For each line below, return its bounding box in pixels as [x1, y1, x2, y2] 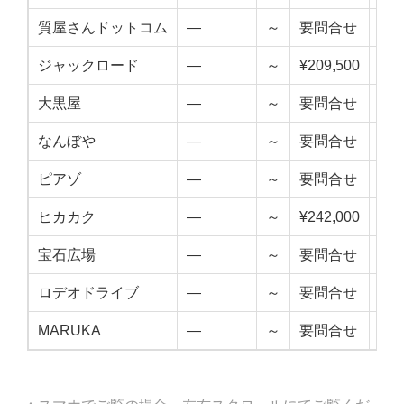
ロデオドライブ [38, 285, 139, 301]
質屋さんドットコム [38, 20, 168, 36]
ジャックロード [38, 58, 139, 74]
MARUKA [38, 323, 101, 339]
